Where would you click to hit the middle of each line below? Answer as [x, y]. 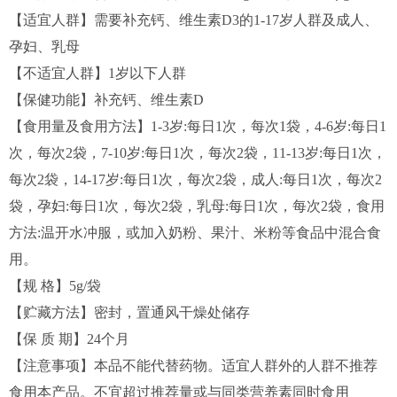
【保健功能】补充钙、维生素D [106, 99]
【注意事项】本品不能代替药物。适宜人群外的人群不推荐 [193, 365]
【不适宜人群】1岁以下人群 [97, 73]
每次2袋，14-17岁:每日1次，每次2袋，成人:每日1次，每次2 [195, 179]
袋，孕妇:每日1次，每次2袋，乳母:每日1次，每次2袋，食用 [197, 206]
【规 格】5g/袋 [55, 285]
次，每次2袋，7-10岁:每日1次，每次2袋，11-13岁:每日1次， [198, 152]
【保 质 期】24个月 [69, 339]
